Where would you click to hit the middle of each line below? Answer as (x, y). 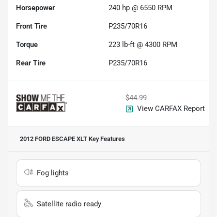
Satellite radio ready (69, 204)
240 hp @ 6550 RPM (140, 8)
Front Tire (31, 26)
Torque (27, 45)
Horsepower (35, 8)
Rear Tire (31, 63)
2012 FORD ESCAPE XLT (54, 139)
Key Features (106, 139)
